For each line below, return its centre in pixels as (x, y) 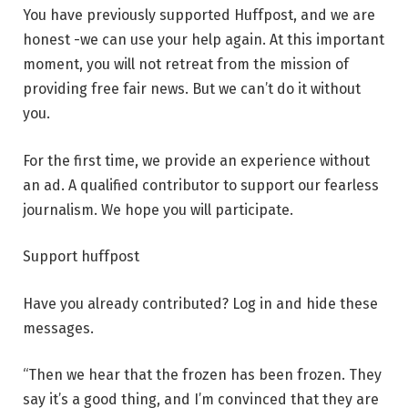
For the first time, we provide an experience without (196, 160)
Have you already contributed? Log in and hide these (200, 303)
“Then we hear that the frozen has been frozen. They (202, 375)
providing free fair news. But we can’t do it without (192, 88)
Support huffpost (81, 257)
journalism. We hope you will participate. (158, 209)
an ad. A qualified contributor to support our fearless (201, 185)
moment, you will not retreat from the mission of (186, 64)
